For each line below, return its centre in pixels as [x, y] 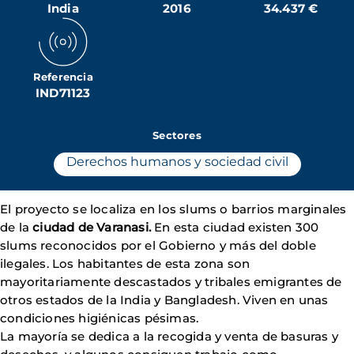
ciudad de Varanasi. [92, 227]
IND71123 [63, 93]
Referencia [63, 77]
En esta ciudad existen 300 [235, 227]
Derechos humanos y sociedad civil [177, 162]
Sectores [177, 135]
